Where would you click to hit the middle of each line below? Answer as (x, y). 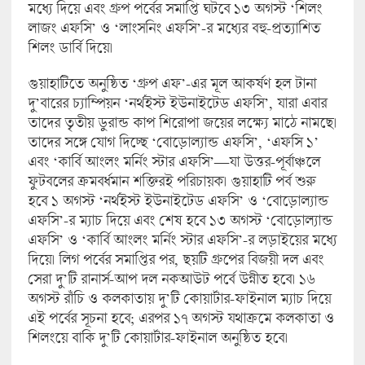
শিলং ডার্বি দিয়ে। (70, 47)
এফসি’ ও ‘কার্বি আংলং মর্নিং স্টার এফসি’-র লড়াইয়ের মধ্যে (182, 239)
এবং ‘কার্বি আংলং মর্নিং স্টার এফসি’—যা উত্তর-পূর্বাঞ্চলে (174, 161)
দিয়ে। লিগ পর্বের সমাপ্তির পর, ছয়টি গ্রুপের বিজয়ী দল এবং (175, 259)
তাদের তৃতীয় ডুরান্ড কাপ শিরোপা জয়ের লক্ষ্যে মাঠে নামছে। (182, 122)
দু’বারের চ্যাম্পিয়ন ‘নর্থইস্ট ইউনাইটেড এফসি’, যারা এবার (177, 102)
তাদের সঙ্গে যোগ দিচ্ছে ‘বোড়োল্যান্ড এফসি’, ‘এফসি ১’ (173, 141)
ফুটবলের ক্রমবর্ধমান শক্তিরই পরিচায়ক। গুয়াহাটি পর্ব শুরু (171, 180)
